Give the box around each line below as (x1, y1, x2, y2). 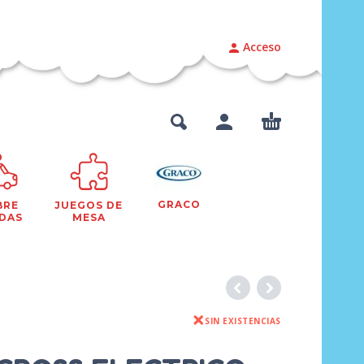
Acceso (243, 38, 281, 54)
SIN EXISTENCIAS (205, 315, 281, 327)
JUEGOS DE (54, 199, 123, 211)
